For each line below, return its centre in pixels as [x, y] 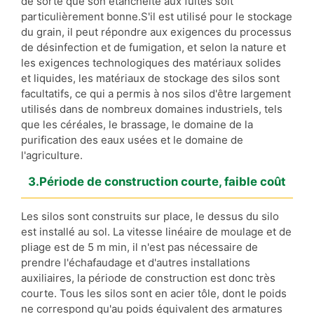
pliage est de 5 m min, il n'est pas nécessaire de [139, 247]
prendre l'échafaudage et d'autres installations [136, 262]
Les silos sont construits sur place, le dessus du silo [150, 216]
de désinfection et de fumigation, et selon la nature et [153, 47]
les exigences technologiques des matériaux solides [151, 62]
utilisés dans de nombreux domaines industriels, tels [152, 109]
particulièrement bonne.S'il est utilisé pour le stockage [157, 16]
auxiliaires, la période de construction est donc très [148, 278]
